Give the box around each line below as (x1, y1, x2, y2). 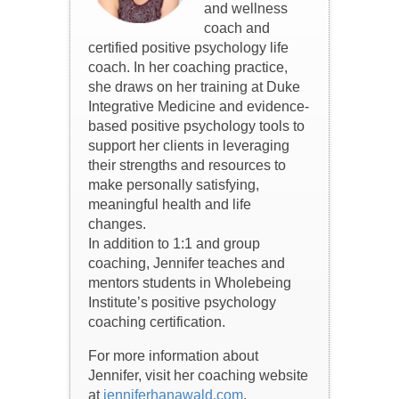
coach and (204, 20, 271, 37)
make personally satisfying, (88, 177, 260, 193)
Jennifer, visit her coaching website (88, 368, 309, 384)
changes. (88, 216, 147, 232)
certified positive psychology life (88, 40, 289, 56)
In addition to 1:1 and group (88, 236, 261, 252)
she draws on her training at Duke (88, 79, 301, 95)
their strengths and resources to (88, 158, 287, 174)
